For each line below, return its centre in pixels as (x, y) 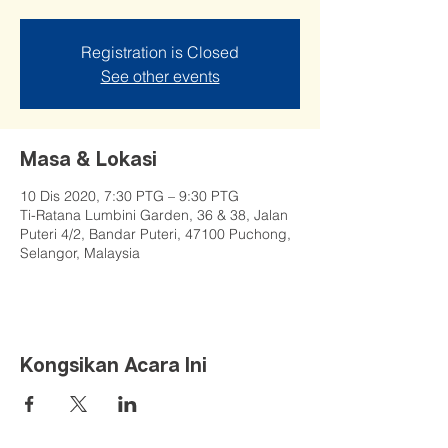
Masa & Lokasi (88, 158)
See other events (160, 76)
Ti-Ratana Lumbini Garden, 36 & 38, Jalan (154, 215)
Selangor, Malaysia (80, 253)
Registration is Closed (160, 52)
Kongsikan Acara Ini (113, 364)
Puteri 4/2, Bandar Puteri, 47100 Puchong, (155, 234)
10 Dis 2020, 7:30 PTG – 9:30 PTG (129, 196)
